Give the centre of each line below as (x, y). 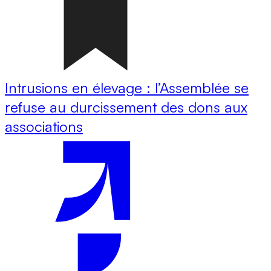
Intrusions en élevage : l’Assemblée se (127, 87)
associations (44, 126)
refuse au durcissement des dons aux (126, 107)
